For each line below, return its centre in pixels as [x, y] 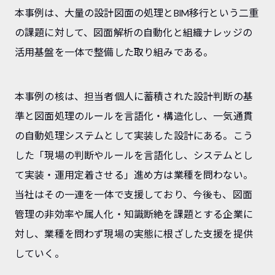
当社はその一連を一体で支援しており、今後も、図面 [134, 195]
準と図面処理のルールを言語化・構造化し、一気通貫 [134, 116]
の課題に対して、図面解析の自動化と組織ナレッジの [134, 33]
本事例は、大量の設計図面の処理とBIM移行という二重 [137, 13]
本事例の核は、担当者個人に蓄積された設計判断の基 [134, 96]
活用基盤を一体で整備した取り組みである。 [114, 52]
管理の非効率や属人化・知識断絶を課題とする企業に [134, 214]
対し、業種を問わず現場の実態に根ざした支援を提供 [134, 234]
